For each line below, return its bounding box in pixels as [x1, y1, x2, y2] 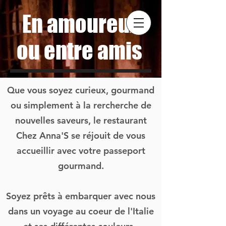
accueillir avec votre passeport [16, 145, 145, 156]
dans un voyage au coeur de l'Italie [8, 205, 154, 217]
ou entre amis [16, 37, 142, 64]
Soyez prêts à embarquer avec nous [6, 190, 155, 202]
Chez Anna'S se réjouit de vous [16, 130, 145, 141]
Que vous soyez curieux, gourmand [7, 84, 154, 96]
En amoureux [22, 11, 139, 37]
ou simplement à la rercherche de [10, 99, 151, 111]
